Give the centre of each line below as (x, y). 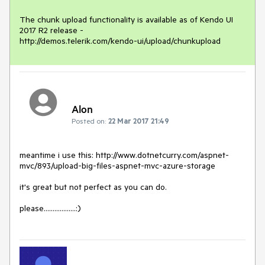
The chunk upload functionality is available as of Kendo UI (126, 20)
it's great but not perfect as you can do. (93, 187)
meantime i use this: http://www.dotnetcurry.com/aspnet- (124, 155)
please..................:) (50, 209)
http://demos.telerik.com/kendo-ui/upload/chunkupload (120, 41)
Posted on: (89, 121)
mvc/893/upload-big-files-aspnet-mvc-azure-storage (117, 166)
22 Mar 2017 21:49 (139, 121)
